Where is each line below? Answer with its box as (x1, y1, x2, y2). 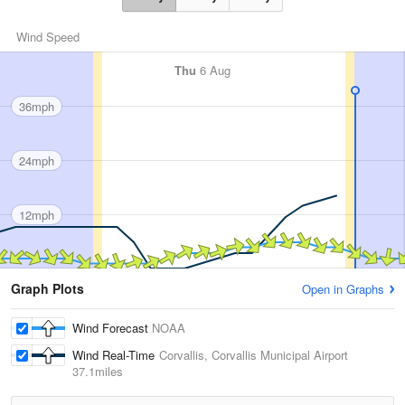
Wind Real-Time (72, 346, 159, 364)
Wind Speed (16, 28, 80, 46)
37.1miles (72, 363, 123, 381)
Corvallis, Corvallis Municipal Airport (159, 346, 348, 364)
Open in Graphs (302, 280, 384, 298)
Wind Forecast (72, 319, 152, 337)
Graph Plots (11, 279, 84, 298)
